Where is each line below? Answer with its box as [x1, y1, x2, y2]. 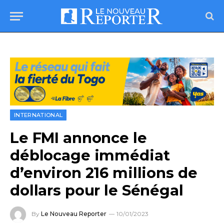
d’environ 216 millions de [10, 164, 197, 182]
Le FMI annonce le [10, 129, 147, 147]
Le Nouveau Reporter [41, 210, 106, 218]
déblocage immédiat [10, 146, 170, 164]
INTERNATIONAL [14, 111, 63, 119]
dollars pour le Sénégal [10, 181, 183, 199]
